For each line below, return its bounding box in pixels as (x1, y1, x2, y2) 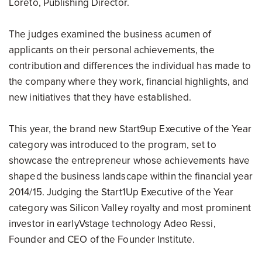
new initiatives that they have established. (9, 91, 192, 104)
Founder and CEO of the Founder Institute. (9, 233, 195, 246)
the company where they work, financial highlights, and (9, 75, 249, 88)
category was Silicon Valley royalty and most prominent (9, 202, 251, 214)
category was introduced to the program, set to (9, 139, 216, 151)
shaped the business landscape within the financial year (9, 170, 253, 182)
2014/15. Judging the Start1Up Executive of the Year (9, 186, 234, 198)
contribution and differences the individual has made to (9, 60, 251, 72)
